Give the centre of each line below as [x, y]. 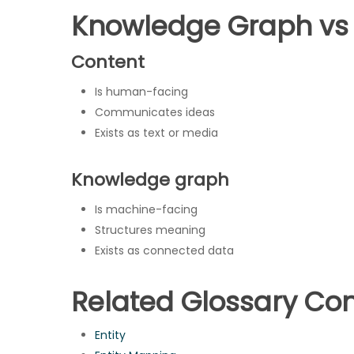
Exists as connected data [164, 250]
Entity [110, 335]
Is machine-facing [146, 209]
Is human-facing [141, 92]
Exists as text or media [156, 133]
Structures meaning [150, 230]
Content [108, 62]
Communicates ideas [155, 112]
